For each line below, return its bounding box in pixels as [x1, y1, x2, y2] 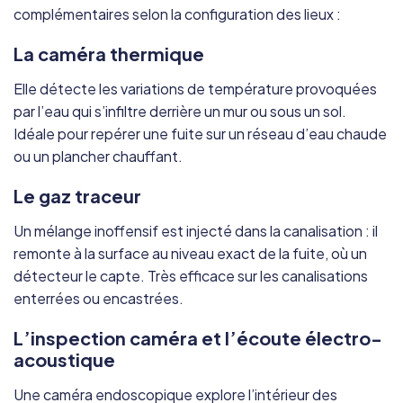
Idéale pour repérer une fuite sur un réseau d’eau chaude [13, 124, 387, 144]
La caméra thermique [13, 42, 204, 66]
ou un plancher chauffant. [13, 147, 183, 166]
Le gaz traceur [13, 184, 141, 208]
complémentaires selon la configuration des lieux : [13, 4, 341, 24]
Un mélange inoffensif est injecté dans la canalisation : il [13, 221, 378, 241]
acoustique [13, 348, 115, 372]
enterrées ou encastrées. [13, 289, 184, 309]
